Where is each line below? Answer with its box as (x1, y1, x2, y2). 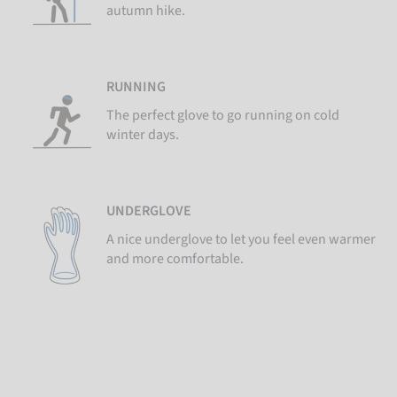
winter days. (106, 125, 179, 145)
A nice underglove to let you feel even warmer (106, 230, 376, 250)
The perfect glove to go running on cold (106, 105, 339, 126)
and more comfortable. (106, 249, 244, 269)
